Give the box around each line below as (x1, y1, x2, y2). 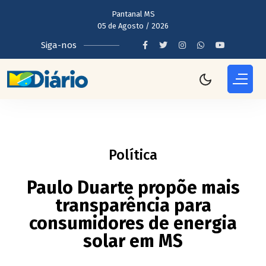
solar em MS (83, 230, 183, 252)
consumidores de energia (29, 213, 237, 234)
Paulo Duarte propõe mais (26, 177, 240, 198)
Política (109, 147, 157, 163)
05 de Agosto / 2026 (97, 21, 169, 30)
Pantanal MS (111, 9, 155, 18)
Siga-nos (41, 40, 77, 50)
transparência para (55, 195, 211, 216)
